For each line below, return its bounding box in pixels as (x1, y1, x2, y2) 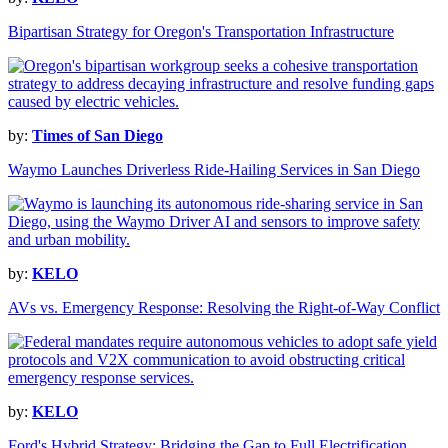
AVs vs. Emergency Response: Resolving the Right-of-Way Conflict (8, 299, 440, 317)
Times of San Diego (32, 127, 163, 145)
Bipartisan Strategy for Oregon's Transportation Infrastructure (8, 23, 394, 41)
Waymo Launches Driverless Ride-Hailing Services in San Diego (8, 161, 420, 179)
